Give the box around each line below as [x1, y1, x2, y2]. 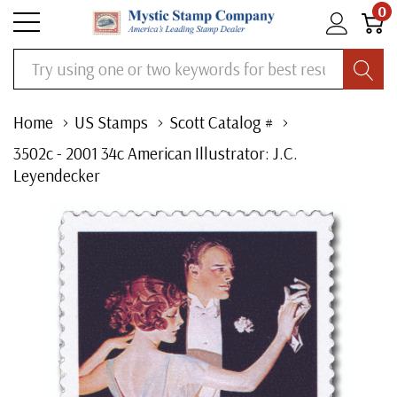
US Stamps [74, 112, 148, 133]
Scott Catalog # [169, 112, 273, 133]
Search [13, 52, 52, 70]
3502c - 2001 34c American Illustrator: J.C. [13, 143, 298, 164]
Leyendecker [13, 165, 100, 186]
